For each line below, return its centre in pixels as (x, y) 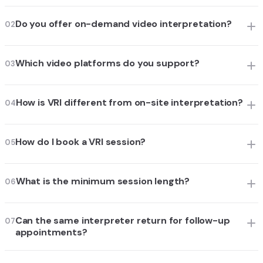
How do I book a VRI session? (80, 142)
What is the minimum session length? (103, 181)
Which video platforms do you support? (107, 63)
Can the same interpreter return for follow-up (122, 221)
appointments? (51, 232)
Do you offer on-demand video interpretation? (123, 24)
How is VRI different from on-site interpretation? (129, 103)
